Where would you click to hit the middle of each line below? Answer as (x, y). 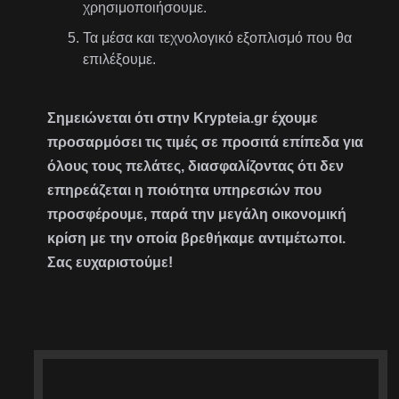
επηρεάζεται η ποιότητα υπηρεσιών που (185, 190)
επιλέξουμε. (120, 59)
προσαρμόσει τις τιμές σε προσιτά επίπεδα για (206, 142)
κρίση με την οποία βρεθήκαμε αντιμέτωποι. (197, 238)
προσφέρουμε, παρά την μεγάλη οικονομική (197, 214)
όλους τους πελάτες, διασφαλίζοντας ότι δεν (196, 166)
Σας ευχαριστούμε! (110, 262)
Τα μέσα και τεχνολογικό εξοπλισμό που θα (218, 37)
